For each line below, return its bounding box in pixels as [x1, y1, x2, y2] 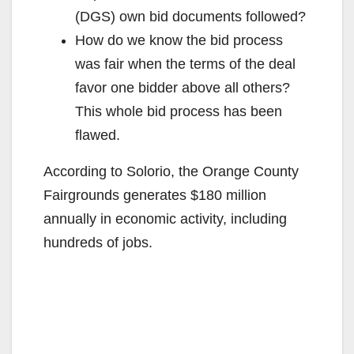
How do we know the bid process [75, 32, 283, 48]
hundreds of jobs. [43, 234, 153, 250]
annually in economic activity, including [43, 210, 287, 227]
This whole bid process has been [75, 103, 282, 119]
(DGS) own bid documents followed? [75, 8, 306, 24]
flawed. [75, 126, 120, 143]
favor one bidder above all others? [75, 79, 290, 96]
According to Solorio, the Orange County [43, 163, 299, 179]
